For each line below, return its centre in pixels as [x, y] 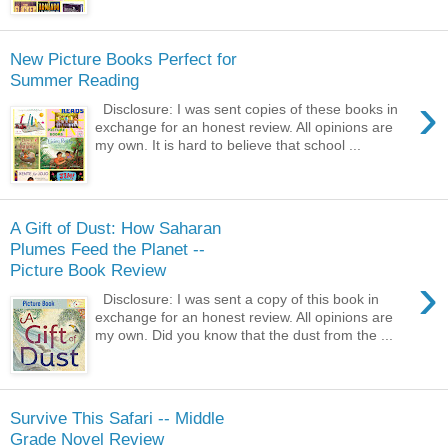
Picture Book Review [88, 270]
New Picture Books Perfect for [123, 59]
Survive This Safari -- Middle [117, 418]
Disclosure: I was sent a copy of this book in [237, 299]
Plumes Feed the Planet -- [107, 249]
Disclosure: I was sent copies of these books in [247, 109]
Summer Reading [74, 80]
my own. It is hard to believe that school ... [228, 145]
